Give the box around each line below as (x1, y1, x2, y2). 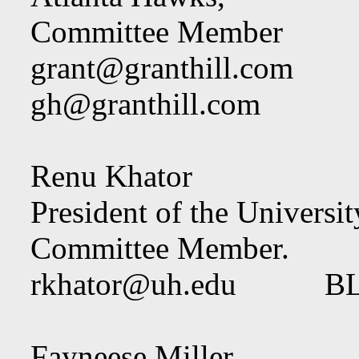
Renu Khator (30, 159, 192, 193)
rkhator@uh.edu (30, 267, 236, 301)
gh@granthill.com (30, 87, 260, 121)
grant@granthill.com (30, 50, 293, 85)
